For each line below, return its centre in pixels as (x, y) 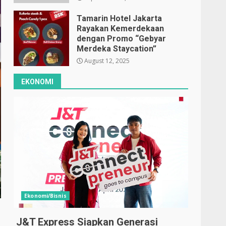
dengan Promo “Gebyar (122, 39)
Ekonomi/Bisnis (45, 196)
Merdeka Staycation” (117, 49)
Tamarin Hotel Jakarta (120, 18)
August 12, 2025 (106, 61)
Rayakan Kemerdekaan (121, 29)
